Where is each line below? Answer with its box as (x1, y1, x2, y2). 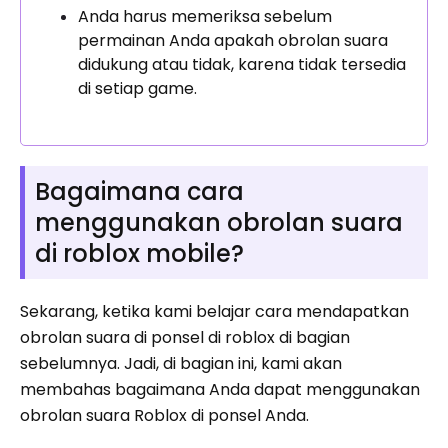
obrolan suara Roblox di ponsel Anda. (20, 404, 309, 428)
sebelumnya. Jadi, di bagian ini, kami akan (20, 352, 342, 376)
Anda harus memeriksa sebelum (78, 5, 332, 29)
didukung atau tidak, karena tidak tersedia (78, 53, 406, 77)
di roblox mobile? (35, 237, 244, 271)
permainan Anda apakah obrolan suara (78, 29, 388, 53)
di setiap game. (78, 77, 197, 101)
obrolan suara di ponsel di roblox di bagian (20, 326, 350, 350)
